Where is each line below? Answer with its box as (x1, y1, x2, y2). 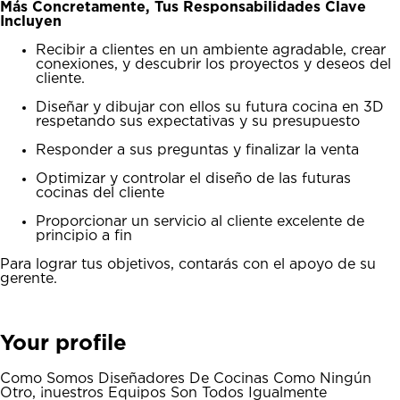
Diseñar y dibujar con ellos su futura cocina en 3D (36, 100, 384, 114)
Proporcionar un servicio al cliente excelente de (36, 214, 364, 229)
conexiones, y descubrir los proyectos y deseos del (36, 57, 391, 71)
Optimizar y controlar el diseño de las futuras (36, 171, 351, 186)
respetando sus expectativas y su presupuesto (36, 114, 360, 129)
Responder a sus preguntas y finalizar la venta (36, 143, 359, 157)
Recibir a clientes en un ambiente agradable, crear (36, 43, 386, 57)
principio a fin (36, 229, 132, 243)
